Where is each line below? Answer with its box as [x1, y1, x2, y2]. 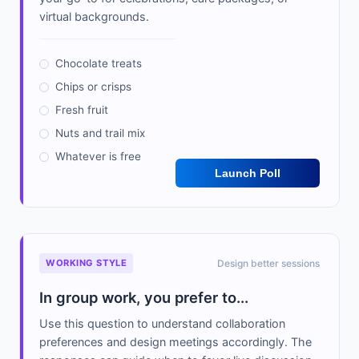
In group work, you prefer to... [39, 288, 248, 307]
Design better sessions [217, 257, 320, 270]
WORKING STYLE [46, 257, 127, 269]
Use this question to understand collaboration [39, 317, 285, 331]
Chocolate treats [55, 57, 142, 71]
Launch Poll [214, 167, 280, 180]
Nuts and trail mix [55, 127, 145, 140]
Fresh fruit [55, 103, 108, 117]
